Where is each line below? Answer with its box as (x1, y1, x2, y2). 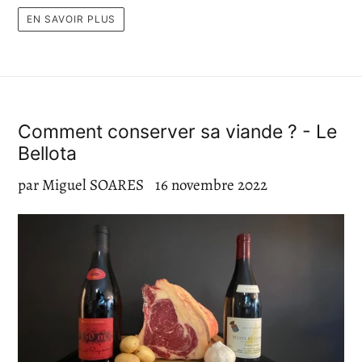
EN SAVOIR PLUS (27, 13, 116, 26)
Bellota (18, 142, 77, 166)
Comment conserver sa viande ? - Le (18, 120, 337, 144)
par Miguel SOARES (18, 175, 144, 196)
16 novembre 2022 (155, 175, 267, 196)
